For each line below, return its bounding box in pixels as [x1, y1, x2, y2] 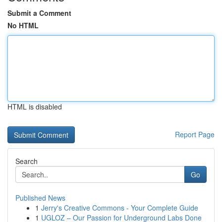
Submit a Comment [7, 8, 71, 18]
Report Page [175, 129, 215, 139]
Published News [15, 193, 65, 203]
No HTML [7, 20, 39, 30]
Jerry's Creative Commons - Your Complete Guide [41, 203, 198, 213]
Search [15, 156, 38, 166]
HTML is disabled [7, 102, 62, 111]
